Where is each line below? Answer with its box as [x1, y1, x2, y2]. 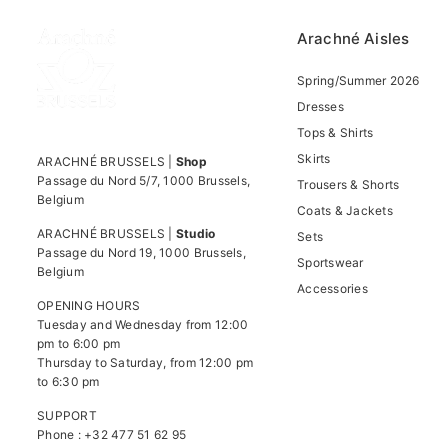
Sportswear [297, 255, 364, 270]
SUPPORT [37, 408, 97, 423]
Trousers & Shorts [297, 177, 400, 192]
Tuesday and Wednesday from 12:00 [37, 317, 249, 332]
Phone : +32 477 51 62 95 [37, 427, 187, 442]
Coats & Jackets [297, 203, 393, 218]
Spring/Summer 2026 [297, 73, 420, 88]
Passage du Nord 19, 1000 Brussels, [37, 245, 246, 260]
